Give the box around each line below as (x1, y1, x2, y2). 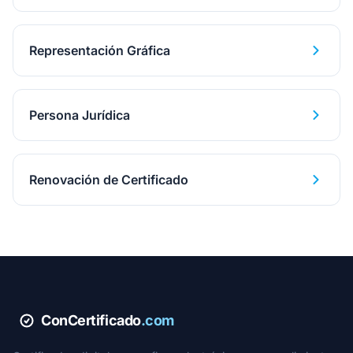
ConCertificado (41, 312, 141, 329)
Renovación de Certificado (29, 172, 188, 188)
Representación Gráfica (29, 43, 170, 58)
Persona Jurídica (29, 107, 130, 123)
